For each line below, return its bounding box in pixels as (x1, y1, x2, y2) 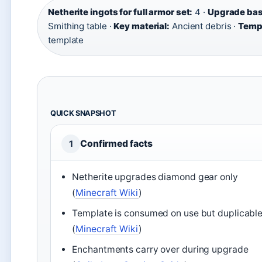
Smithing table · (48, 20, 114, 32)
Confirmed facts (80, 138, 153, 149)
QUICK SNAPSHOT (50, 109, 116, 118)
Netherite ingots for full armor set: (48, 6, 193, 18)
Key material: (113, 20, 170, 32)
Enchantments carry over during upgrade (72, 244, 249, 255)
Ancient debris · (170, 20, 239, 32)
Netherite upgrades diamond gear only (72, 171, 238, 182)
